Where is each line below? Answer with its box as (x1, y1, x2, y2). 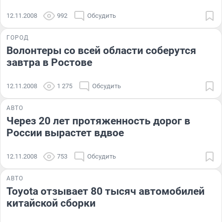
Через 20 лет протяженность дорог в (6, 114, 190, 127)
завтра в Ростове (6, 56, 92, 68)
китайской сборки (6, 197, 96, 209)
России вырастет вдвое (6, 126, 124, 139)
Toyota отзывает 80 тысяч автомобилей (6, 185, 205, 197)
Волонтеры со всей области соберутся (6, 44, 196, 56)
